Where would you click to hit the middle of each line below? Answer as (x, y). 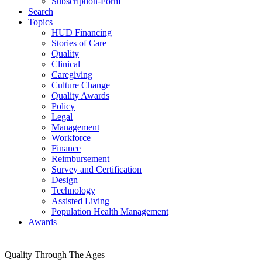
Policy (63, 106)
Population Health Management (110, 211)
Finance (66, 148)
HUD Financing (82, 32)
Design (65, 180)
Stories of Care (79, 43)
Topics (40, 22)
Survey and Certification (96, 169)
